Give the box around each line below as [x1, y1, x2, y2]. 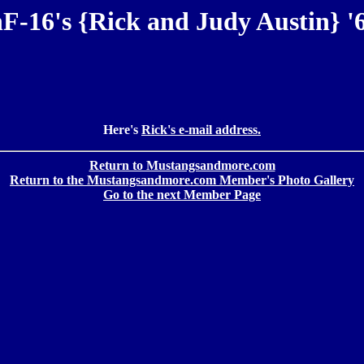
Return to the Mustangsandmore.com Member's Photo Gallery [10, 173, 354, 188]
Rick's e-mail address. [141, 123, 261, 137]
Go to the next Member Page [103, 188, 261, 202]
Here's [103, 123, 141, 137]
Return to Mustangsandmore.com [89, 158, 275, 173]
